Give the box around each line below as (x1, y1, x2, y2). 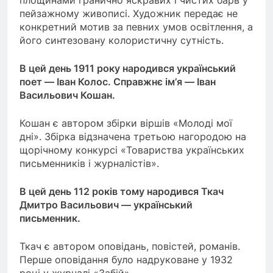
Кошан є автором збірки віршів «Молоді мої (19, 116, 232, 129)
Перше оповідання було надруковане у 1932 (19, 253, 233, 266)
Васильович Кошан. (19, 88, 115, 101)
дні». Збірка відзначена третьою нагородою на (19, 130, 246, 143)
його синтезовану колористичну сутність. (19, 34, 224, 46)
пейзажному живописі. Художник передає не (19, 7, 238, 19)
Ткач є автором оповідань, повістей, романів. (19, 239, 240, 252)
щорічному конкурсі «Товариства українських (19, 143, 244, 156)
